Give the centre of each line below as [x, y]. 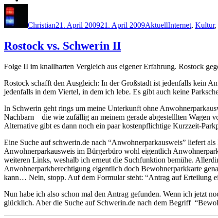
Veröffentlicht [76, 7]
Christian [42, 25]
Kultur [205, 25]
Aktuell [156, 25]
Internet [180, 25]
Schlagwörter [188, 7]
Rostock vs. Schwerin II [63, 45]
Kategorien [162, 7]
